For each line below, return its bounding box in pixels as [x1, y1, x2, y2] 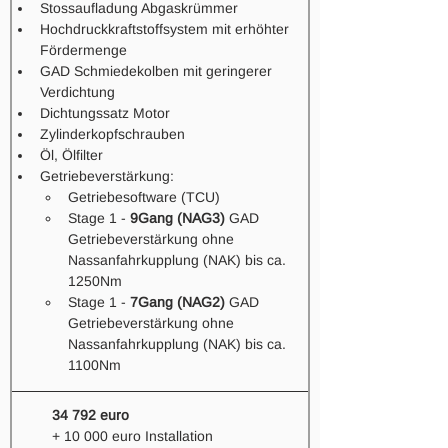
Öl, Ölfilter [40, 147, 103, 163]
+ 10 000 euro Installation [52, 428, 213, 444]
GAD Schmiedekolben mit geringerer [40, 63, 276, 79]
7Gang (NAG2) [130, 294, 225, 310]
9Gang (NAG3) [130, 210, 225, 226]
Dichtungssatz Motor [40, 105, 174, 121]
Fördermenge [40, 42, 131, 58]
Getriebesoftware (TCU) [68, 189, 220, 205]
